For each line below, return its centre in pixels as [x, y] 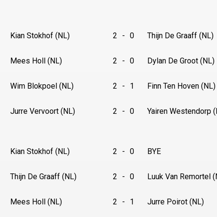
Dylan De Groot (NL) [181, 61]
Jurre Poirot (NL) [176, 202]
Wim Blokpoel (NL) [42, 86]
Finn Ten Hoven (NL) [181, 86]
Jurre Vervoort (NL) [43, 111]
